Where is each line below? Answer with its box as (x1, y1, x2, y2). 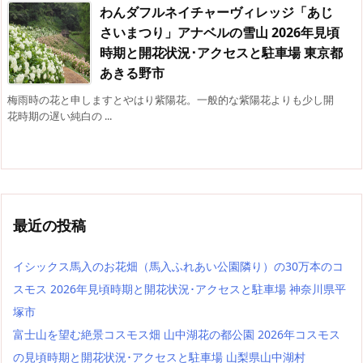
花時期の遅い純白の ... (7, 108, 112, 123)
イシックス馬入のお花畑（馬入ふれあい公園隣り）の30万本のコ (13, 258, 344, 275)
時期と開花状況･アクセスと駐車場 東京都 (100, 43, 343, 62)
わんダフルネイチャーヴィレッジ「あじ (100, 2, 333, 21)
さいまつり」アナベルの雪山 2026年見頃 (100, 23, 340, 41)
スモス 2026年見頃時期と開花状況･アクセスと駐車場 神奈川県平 (13, 281, 346, 297)
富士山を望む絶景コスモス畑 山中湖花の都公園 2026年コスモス (13, 327, 340, 343)
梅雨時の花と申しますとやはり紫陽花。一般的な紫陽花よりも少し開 (7, 92, 334, 107)
